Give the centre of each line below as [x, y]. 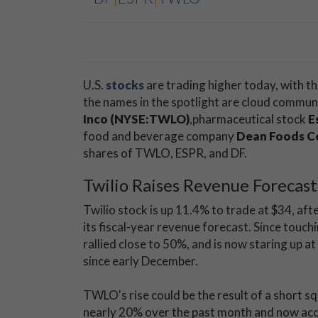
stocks [125, 85]
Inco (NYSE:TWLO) [136, 119]
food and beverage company [160, 136]
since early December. [142, 261]
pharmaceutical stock [250, 119]
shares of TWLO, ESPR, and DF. [165, 153]
